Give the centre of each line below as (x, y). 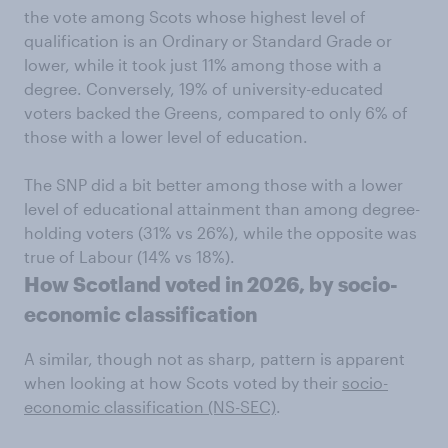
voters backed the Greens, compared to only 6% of (216, 112)
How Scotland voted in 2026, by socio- (211, 284)
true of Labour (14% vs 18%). (129, 256)
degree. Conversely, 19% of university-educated (203, 88)
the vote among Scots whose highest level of (195, 16)
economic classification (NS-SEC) (150, 406)
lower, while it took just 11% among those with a (203, 64)
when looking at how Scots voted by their (183, 382)
